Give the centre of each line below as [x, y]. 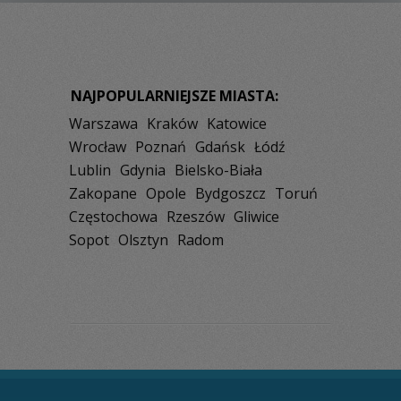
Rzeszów [196, 217]
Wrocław [98, 147]
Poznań [161, 147]
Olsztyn [143, 240]
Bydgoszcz [230, 194]
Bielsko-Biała [218, 171]
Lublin [90, 171]
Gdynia [143, 171]
